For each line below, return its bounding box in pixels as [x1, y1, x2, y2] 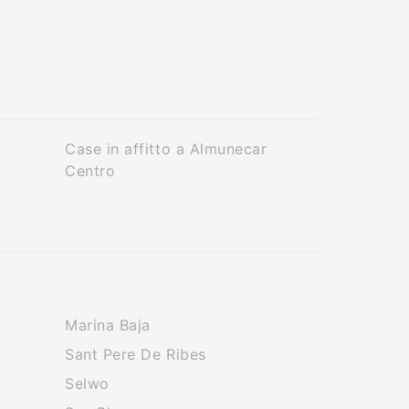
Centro [65, 162, 116, 180]
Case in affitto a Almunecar [65, 140, 267, 158]
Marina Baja [65, 316, 151, 334]
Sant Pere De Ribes [65, 345, 206, 363]
